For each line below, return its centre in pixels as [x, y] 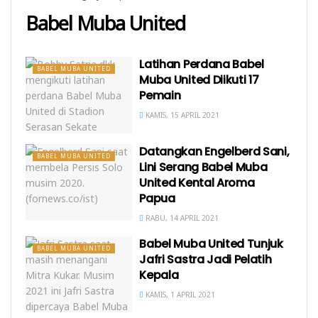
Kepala [159, 275]
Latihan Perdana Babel [202, 64]
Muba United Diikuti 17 [199, 80]
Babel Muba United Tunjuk [211, 243]
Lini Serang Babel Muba [203, 167]
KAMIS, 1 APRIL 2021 [180, 294]
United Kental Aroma [197, 182]
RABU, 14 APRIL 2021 [181, 218]
